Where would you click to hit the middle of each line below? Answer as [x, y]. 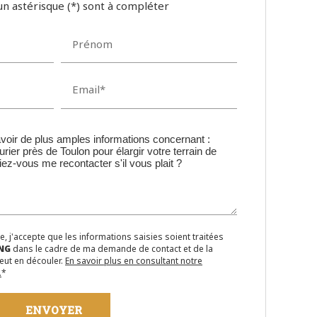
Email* [89, 90]
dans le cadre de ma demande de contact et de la [112, 248]
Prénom [92, 44]
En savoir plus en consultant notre [134, 260]
